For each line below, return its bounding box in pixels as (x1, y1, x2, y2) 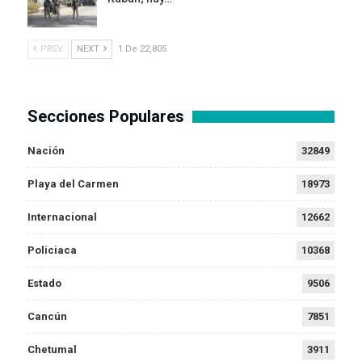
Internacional (27, 210, 97, 223)
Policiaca (27, 243, 77, 256)
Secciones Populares (27, 106, 184, 126)
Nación (27, 144, 65, 157)
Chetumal (27, 343, 77, 356)
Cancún (27, 309, 67, 322)
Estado (27, 276, 61, 289)
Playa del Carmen (27, 177, 119, 190)
